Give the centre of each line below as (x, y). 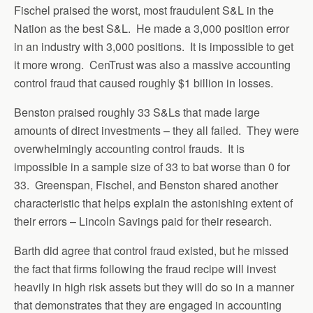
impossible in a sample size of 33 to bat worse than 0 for (152, 166)
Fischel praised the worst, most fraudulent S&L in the (144, 10)
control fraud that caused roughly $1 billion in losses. (144, 82)
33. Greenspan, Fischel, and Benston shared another (146, 184)
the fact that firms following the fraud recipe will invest (145, 268)
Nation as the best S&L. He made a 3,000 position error (152, 28)
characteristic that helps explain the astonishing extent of (153, 203)
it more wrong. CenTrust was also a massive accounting (152, 64)
